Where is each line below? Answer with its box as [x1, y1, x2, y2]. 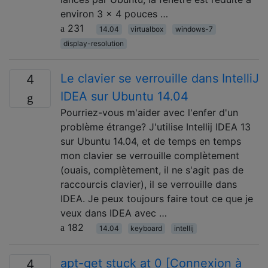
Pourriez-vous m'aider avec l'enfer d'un [60, 106, 238, 118]
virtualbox [130, 24, 164, 33]
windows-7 [175, 24, 213, 33]
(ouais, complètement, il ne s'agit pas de [60, 163, 243, 176]
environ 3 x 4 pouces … [60, 7, 168, 20]
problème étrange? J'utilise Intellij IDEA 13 [60, 120, 251, 133]
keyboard [130, 223, 163, 233]
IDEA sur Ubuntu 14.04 [60, 89, 188, 103]
